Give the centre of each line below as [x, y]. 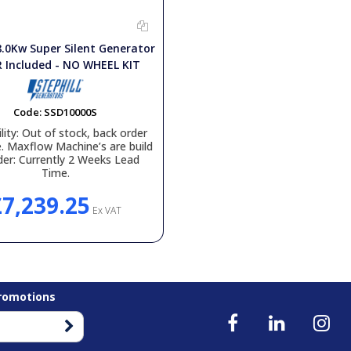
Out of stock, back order [83, 133]
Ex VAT [105, 210]
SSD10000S [71, 112]
